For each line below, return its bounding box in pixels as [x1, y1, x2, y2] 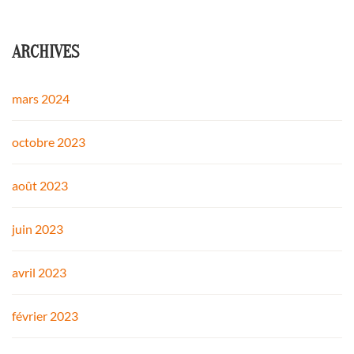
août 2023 [12, 178, 68, 194]
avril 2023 [12, 265, 66, 281]
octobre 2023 [12, 134, 85, 150]
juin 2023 [12, 221, 63, 237]
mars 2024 [12, 91, 70, 107]
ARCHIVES [12, 42, 79, 63]
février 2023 [12, 308, 78, 324]
